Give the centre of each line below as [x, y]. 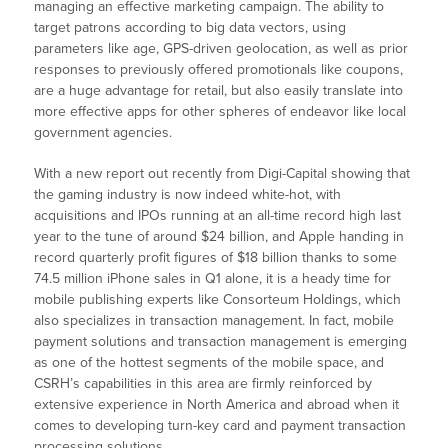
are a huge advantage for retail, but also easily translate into [219, 91]
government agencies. [103, 133]
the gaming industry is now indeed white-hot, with [188, 195]
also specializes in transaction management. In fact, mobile [214, 321]
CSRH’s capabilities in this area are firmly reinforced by [203, 384]
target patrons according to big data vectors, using [190, 28]
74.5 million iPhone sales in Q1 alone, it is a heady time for [213, 279]
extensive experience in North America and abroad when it [217, 405]
